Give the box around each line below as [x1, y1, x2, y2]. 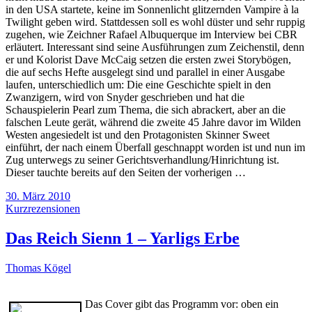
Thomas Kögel [6, 261, 71, 274]
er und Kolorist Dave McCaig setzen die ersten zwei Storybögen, [6, 53, 291, 65]
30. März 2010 [6, 189, 70, 202]
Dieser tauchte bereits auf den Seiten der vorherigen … [6, 166, 246, 178]
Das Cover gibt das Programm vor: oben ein [85, 297, 279, 310]
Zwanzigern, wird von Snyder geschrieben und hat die [6, 91, 244, 103]
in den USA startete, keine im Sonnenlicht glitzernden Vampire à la [6, 3, 299, 15]
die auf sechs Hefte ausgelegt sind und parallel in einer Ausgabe [6, 65, 285, 78]
